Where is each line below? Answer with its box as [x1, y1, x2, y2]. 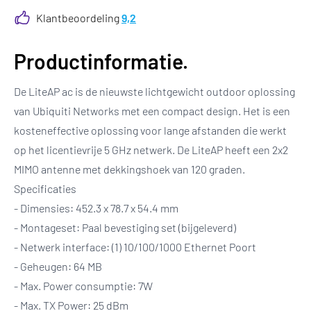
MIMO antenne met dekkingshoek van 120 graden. [14, 162, 245, 176]
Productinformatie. [14, 49, 188, 74]
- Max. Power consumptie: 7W [14, 279, 155, 292]
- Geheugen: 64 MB [14, 260, 104, 273]
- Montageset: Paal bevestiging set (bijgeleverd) [14, 221, 238, 234]
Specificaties [14, 182, 76, 195]
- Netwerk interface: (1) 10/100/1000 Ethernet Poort [14, 240, 258, 253]
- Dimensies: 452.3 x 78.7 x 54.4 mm [14, 201, 180, 215]
